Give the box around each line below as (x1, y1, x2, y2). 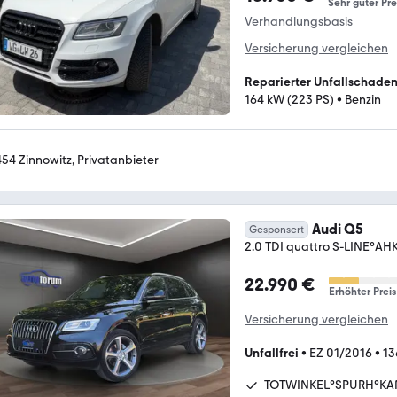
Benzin (345, 92, 381, 107)
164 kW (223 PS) (245, 92, 334, 107)
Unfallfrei (245, 345, 299, 361)
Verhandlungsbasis (245, 14, 353, 29)
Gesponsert (249, 222, 304, 236)
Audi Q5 (312, 220, 363, 237)
